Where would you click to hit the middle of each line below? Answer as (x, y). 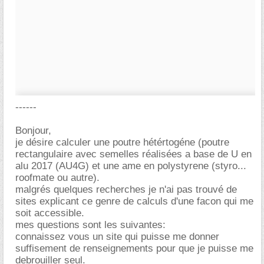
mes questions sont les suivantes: (90, 225)
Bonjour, (33, 131)
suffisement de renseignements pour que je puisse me (134, 248)
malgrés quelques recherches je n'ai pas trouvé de (126, 189)
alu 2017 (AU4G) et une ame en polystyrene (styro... (131, 166)
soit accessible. (50, 213)
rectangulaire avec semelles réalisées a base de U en (133, 154)
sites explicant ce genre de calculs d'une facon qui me (134, 201)
